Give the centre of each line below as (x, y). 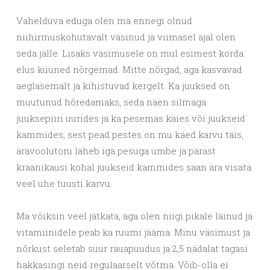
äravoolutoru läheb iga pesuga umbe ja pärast (116, 150)
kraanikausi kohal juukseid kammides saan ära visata (134, 167)
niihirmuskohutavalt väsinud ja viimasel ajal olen (126, 36)
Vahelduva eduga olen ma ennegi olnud (104, 20)
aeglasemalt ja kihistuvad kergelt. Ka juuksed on (123, 85)
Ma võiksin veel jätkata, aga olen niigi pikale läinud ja (134, 215)
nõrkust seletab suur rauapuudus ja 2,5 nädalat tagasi (132, 248)
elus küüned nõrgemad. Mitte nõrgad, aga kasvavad (129, 69)
